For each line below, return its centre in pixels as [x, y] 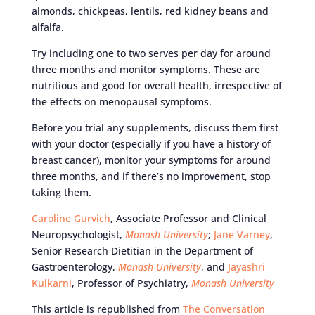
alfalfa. [47, 27]
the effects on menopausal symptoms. [121, 101]
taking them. [61, 192]
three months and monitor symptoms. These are [146, 69]
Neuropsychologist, [78, 234]
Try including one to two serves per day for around [151, 53]
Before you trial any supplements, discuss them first [155, 127]
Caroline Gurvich [71, 218]
